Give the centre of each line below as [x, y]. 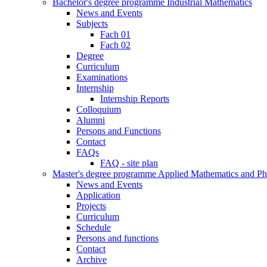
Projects [91, 206]
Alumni [91, 120]
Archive [91, 260]
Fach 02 [115, 45]
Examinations [102, 77]
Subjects [92, 24]
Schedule [94, 227]
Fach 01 [115, 34]
